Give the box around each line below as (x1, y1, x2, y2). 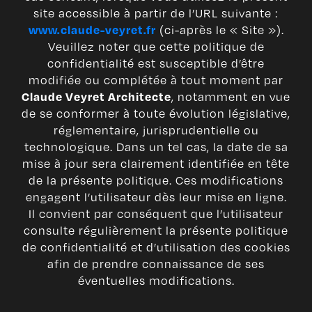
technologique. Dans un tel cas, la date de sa (24, 139, 288, 155)
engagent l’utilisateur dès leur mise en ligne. (25, 189, 287, 205)
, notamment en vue (171, 88, 290, 105)
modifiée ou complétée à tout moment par (29, 72, 283, 88)
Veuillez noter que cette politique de (47, 38, 265, 55)
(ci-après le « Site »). (155, 22, 284, 38)
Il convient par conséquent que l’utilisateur (29, 205, 283, 222)
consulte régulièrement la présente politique (24, 222, 288, 239)
